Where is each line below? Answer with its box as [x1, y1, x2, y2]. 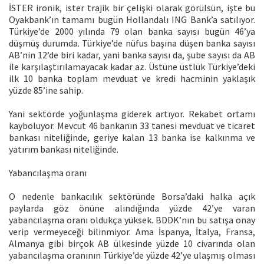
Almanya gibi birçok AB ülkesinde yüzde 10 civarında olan [9, 237, 255, 250]
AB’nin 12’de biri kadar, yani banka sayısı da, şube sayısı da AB [9, 49, 255, 61]
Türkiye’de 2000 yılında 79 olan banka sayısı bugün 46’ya [9, 25, 255, 38]
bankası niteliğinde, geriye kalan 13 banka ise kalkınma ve [9, 131, 255, 144]
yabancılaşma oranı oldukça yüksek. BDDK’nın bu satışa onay [9, 214, 255, 226]
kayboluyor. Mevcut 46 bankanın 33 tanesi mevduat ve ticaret [9, 120, 255, 132]
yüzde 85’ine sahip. [9, 84, 83, 97]
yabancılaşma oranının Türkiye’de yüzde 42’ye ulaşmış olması [9, 249, 255, 262]
